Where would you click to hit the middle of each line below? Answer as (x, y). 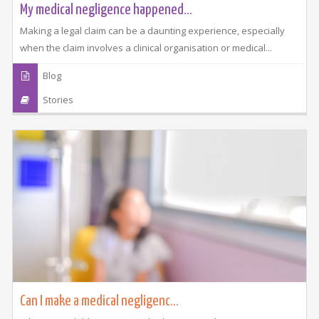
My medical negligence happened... (106, 10)
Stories (58, 99)
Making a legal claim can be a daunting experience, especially (152, 30)
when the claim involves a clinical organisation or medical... (146, 47)
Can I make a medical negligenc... (99, 302)
